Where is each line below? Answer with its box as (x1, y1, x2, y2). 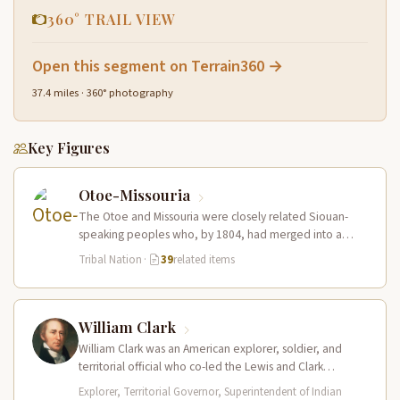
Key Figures (28, 138, 110, 158)
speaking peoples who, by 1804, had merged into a (79, 226, 342, 244)
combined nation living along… (79, 244, 237, 262)
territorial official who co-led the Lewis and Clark (79, 358, 323, 376)
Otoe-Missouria (79, 185, 194, 205)
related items (172, 252, 235, 269)
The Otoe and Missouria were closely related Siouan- (79, 208, 348, 226)
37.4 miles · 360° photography (32, 85, 173, 102)
